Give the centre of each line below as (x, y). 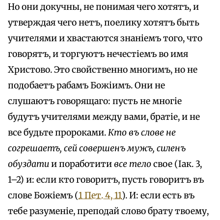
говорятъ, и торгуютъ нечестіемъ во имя (98, 54)
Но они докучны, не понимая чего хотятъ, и (103, 7)
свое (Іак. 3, (177, 164)
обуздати (28, 164)
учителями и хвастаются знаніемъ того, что (105, 38)
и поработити (82, 164)
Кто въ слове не (142, 132)
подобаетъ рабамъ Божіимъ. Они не (86, 85)
